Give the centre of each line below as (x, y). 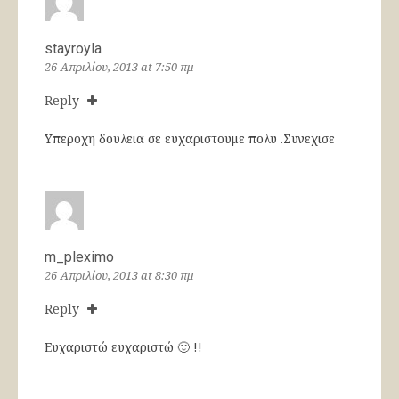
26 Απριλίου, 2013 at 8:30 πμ (119, 275)
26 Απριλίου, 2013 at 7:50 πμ (119, 66)
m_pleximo (79, 256)
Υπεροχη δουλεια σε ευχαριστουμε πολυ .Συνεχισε (190, 138)
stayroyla (73, 48)
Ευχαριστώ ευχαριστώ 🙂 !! (123, 346)
